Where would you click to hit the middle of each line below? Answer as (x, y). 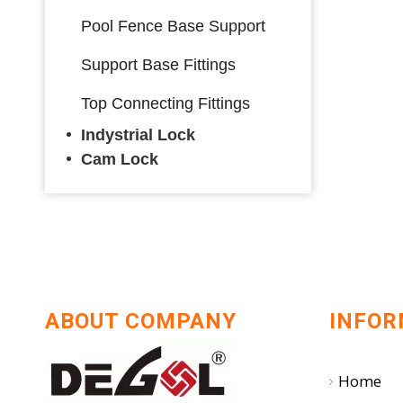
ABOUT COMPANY (141, 321)
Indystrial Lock (138, 134)
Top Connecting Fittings (166, 103)
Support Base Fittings (158, 64)
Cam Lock (120, 159)
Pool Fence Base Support (173, 26)
